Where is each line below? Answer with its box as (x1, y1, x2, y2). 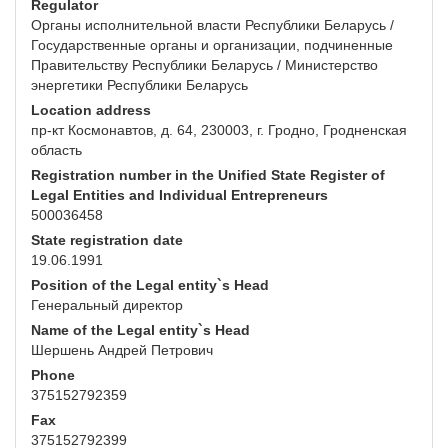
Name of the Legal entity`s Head (31, 322, 250, 339)
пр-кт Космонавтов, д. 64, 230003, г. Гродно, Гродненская (31, 122, 407, 139)
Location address (31, 102, 151, 119)
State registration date (31, 232, 183, 249)
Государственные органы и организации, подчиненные (31, 37, 393, 54)
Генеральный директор (31, 297, 183, 314)
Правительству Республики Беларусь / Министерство (31, 57, 378, 74)
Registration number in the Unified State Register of (31, 167, 385, 184)
